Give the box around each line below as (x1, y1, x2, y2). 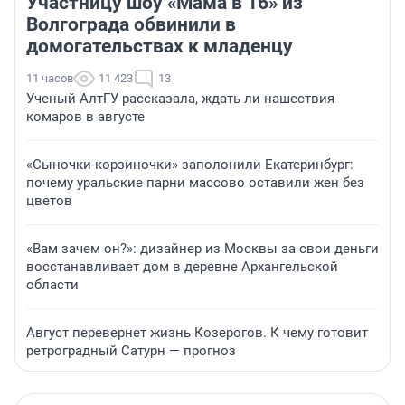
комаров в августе (26, 108, 145, 126)
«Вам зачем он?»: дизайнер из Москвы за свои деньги (26, 240, 379, 258)
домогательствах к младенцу (26, 35, 293, 58)
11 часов (26, 71, 73, 86)
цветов (26, 193, 72, 210)
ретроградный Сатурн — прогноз (26, 343, 236, 360)
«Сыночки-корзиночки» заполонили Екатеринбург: (26, 156, 353, 174)
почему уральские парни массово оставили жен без (26, 174, 364, 192)
